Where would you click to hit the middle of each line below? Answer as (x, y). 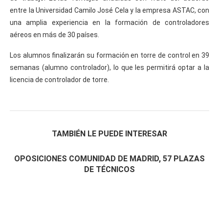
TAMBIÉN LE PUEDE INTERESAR (109, 133)
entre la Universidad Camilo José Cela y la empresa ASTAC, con (109, 10)
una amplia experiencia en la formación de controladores (109, 22)
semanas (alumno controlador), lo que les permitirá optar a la (109, 67)
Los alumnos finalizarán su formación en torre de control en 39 (109, 55)
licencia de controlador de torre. (59, 79)
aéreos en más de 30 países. (55, 34)
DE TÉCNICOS (109, 169)
